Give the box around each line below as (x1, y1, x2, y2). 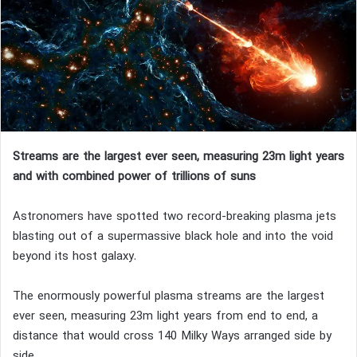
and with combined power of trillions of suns (13, 167, 256, 186)
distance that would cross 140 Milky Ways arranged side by (13, 327, 331, 346)
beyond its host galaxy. (13, 247, 136, 266)
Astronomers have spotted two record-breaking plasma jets (13, 207, 336, 226)
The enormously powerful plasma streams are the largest (13, 287, 324, 306)
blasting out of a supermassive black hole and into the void (13, 227, 333, 246)
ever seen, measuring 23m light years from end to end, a (13, 307, 318, 326)
